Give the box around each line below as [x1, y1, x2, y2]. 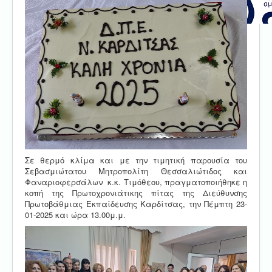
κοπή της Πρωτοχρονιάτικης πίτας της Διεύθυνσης [25, 186, 247, 199]
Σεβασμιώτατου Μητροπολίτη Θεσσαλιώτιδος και [25, 165, 247, 177]
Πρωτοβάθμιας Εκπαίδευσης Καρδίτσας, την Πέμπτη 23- [25, 197, 247, 209]
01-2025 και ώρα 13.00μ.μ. [25, 208, 126, 220]
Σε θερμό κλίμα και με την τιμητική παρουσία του [25, 154, 247, 166]
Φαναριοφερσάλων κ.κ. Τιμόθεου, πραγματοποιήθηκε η [25, 175, 247, 188]
